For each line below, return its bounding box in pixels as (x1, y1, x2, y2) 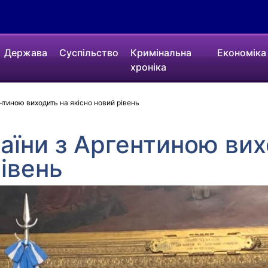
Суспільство (59, 47, 119, 59)
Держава (4, 47, 48, 59)
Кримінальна (130, 47, 192, 59)
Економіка (217, 47, 266, 59)
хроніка (130, 61, 167, 73)
